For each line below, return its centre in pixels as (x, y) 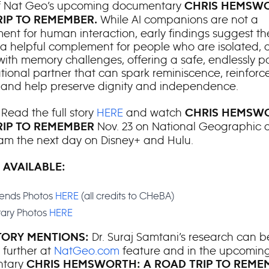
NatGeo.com (86, 251)
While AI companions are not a (177, 20)
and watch (154, 113)
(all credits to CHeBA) (126, 196)
